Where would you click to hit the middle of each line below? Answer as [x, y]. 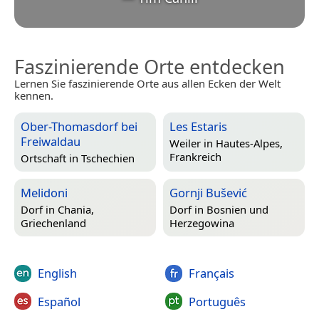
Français [211, 273]
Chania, [76, 209]
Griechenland [53, 223]
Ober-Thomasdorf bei [79, 127]
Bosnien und [237, 209]
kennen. [34, 96]
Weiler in [193, 143]
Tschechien [108, 158]
